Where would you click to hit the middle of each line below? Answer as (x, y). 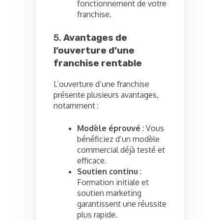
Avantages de (95, 38)
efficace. (92, 161)
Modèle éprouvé (109, 128)
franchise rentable (98, 63)
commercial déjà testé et (121, 150)
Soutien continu (108, 172)
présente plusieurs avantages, (106, 95)
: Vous (152, 128)
